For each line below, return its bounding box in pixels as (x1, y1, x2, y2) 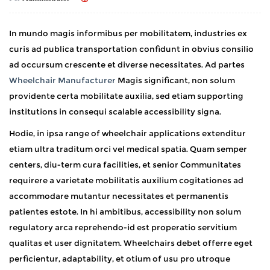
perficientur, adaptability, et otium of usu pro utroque (9, 253, 230, 263)
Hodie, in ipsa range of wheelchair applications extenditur (9, 128, 246, 138)
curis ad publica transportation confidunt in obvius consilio (9, 43, 254, 54)
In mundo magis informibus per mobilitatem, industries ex (9, 28, 247, 38)
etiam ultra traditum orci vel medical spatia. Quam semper (9, 143, 247, 154)
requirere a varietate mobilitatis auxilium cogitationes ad (9, 175, 243, 185)
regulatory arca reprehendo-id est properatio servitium (9, 222, 237, 232)
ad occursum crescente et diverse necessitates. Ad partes (9, 59, 245, 69)
